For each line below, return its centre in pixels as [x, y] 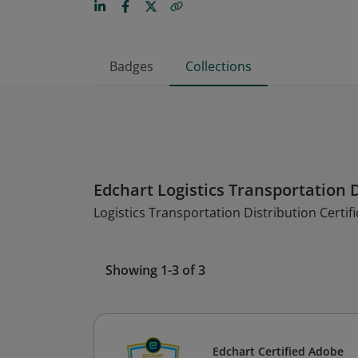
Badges [131, 66]
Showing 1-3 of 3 [155, 270]
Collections [219, 66]
